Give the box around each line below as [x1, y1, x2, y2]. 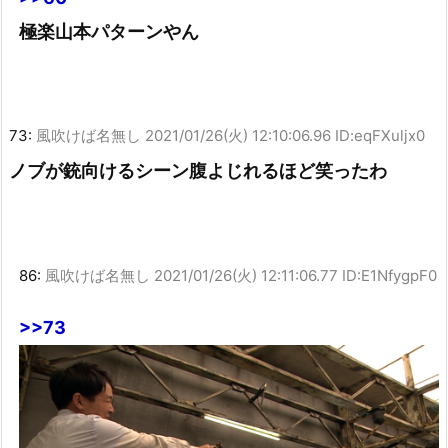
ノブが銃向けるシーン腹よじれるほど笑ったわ [9, 160, 387, 182]
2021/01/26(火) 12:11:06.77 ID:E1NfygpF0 [154, 266, 437, 286]
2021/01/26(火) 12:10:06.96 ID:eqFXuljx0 [145, 126, 425, 146]
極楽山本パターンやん [19, 20, 199, 42]
